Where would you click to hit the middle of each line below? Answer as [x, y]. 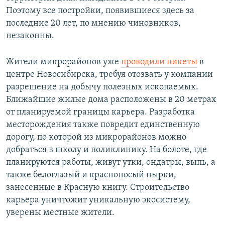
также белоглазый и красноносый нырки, [91, 175]
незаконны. [30, 36]
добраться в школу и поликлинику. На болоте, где [106, 150]
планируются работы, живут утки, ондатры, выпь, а [111, 163]
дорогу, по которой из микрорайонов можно [96, 138]
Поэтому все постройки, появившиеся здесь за [100, 11]
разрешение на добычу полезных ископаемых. [102, 87]
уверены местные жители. [60, 213]
